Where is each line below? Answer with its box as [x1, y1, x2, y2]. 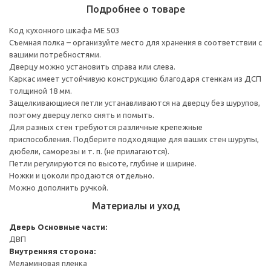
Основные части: [38, 222, 107, 231]
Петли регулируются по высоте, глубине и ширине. [9, 158, 197, 168]
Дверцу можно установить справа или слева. [9, 62, 175, 71]
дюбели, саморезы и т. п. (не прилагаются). [9, 146, 169, 155]
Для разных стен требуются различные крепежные [9, 122, 203, 131]
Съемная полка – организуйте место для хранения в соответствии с [9, 38, 262, 47]
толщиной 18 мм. [9, 86, 72, 95]
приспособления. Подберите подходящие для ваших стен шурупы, [9, 134, 259, 143]
